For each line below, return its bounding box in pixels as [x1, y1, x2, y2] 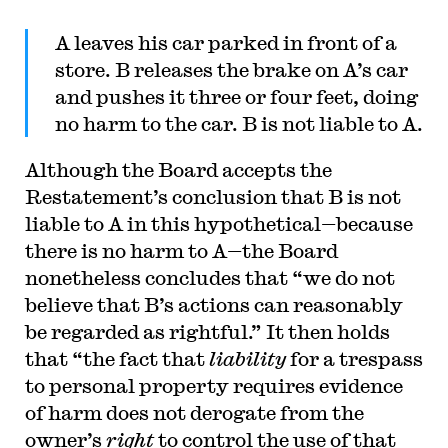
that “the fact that [24, 347, 209, 370]
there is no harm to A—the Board [24, 239, 338, 262]
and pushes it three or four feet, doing [54, 85, 418, 108]
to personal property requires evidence [24, 374, 403, 397]
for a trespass [289, 347, 423, 370]
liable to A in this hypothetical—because [24, 212, 413, 235]
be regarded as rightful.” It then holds [24, 320, 390, 343]
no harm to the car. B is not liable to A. [54, 112, 423, 135]
